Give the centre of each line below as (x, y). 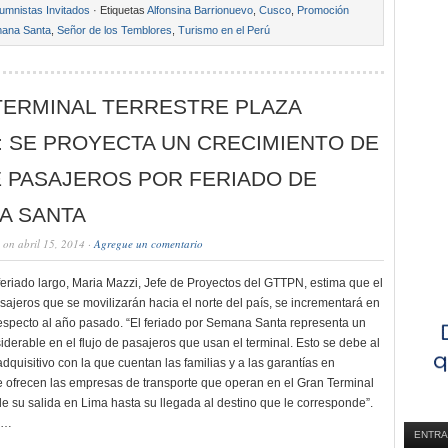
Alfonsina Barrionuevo (200, 10)
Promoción (323, 10)
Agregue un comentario (148, 243)
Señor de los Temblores (114, 30)
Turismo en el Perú (224, 30)
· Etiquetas (118, 10)
